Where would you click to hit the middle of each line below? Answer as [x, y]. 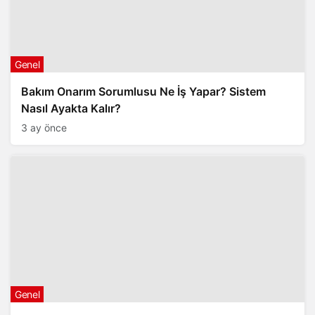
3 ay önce [44, 128]
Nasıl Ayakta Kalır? [71, 108]
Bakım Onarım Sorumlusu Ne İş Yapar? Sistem [143, 91]
